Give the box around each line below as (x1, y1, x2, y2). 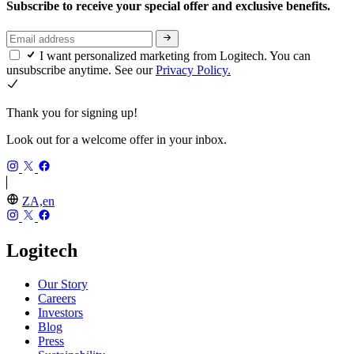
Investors (38, 306, 83, 320)
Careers (38, 292, 76, 306)
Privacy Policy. (156, 63, 231, 77)
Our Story (38, 277, 88, 292)
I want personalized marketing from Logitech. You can (40, 49, 311, 63)
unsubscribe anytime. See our (6, 63, 156, 77)
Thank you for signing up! (6, 106, 137, 120)
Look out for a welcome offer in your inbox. (6, 133, 227, 147)
